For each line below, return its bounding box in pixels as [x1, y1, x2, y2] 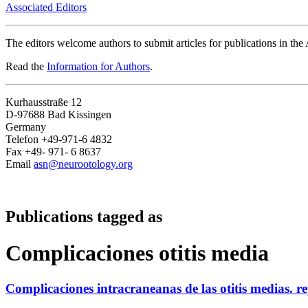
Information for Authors [47, 60, 150, 73]
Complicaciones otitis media [5, 241, 269, 266]
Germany [5, 121, 46, 133]
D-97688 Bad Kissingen [5, 109, 111, 121]
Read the [5, 60, 47, 73]
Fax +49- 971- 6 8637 [5, 146, 101, 158]
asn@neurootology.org [34, 158, 133, 170]
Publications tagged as [5, 208, 162, 226]
